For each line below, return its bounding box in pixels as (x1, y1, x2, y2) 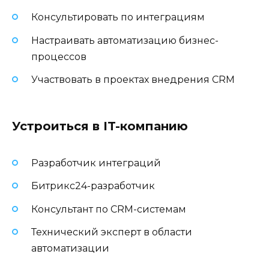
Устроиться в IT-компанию (12, 118, 188, 133)
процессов (31, 50, 86, 62)
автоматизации (31, 242, 109, 254)
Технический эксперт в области (31, 226, 192, 238)
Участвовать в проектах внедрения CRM (31, 73, 235, 85)
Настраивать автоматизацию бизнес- (31, 34, 219, 46)
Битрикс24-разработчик (31, 180, 155, 192)
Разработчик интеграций (31, 157, 161, 169)
